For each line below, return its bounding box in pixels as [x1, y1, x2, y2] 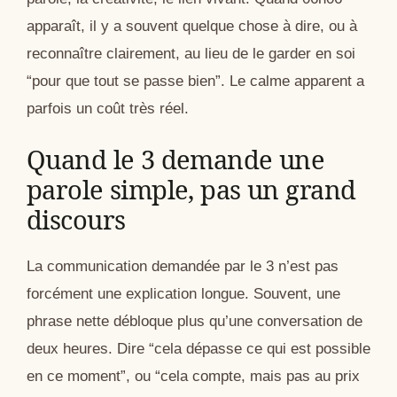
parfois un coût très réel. [27, 99, 189, 117]
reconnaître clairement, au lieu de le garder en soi [27, 44, 355, 62]
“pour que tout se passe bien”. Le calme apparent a [27, 72, 364, 90]
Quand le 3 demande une [27, 142, 325, 177]
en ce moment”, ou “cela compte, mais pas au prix [27, 368, 360, 385]
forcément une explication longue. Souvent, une [27, 285, 340, 303]
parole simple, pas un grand [27, 172, 356, 207]
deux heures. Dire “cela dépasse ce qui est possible [27, 340, 370, 358]
